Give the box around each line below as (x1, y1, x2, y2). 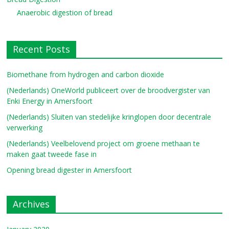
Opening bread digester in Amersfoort (7, 165, 132, 175)
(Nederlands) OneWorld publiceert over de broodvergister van (7, 85, 211, 95)
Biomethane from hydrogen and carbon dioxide (7, 69, 165, 79)
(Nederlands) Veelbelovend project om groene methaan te (7, 138, 200, 148)
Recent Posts (13, 42, 71, 55)
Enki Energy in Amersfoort (7, 96, 93, 106)
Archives (13, 197, 50, 210)
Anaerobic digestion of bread (17, 7, 113, 17)
